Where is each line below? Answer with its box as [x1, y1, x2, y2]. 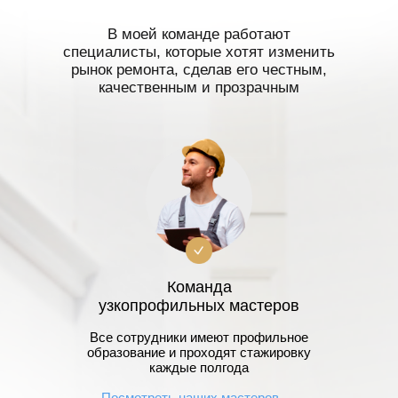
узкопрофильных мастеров [99, 296, 299, 314]
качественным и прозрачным [99, 78, 299, 96]
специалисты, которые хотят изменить [63, 43, 335, 60]
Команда [166, 277, 232, 296]
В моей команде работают [107, 25, 291, 43]
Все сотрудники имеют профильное [90, 329, 308, 345]
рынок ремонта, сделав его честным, [71, 60, 327, 78]
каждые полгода [149, 359, 249, 375]
